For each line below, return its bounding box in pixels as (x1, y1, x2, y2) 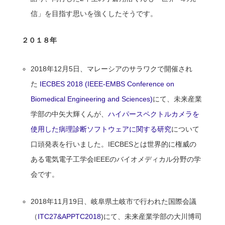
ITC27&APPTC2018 (38, 212, 101, 220)
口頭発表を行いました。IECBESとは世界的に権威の (31, 140, 197, 148)
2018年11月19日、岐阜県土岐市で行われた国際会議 (31, 197, 197, 205)
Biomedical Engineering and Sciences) (31, 94, 153, 103)
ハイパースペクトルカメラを (108, 109, 200, 118)
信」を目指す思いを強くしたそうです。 (31, 9, 158, 18)
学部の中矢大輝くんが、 (31, 109, 108, 118)
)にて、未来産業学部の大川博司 (101, 212, 202, 220)
